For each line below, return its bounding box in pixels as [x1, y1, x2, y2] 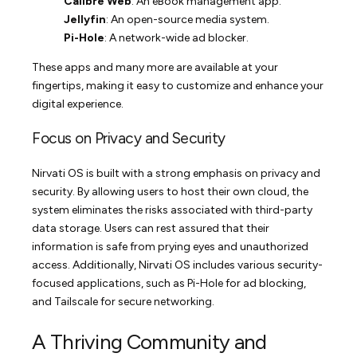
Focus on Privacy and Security [32, 128, 226, 147]
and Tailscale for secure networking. [32, 294, 215, 308]
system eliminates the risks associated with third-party [32, 202, 313, 217]
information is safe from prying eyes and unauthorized [32, 239, 309, 253]
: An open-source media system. [106, 12, 270, 26]
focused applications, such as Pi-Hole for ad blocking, [32, 276, 307, 290]
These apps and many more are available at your [32, 60, 279, 74]
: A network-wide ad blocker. [104, 30, 249, 45]
